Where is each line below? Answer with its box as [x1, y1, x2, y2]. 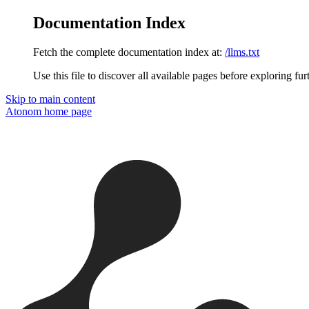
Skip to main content [6, 92, 95, 105]
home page [41, 105, 92, 117]
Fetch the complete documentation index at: [33, 46, 222, 58]
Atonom [6, 105, 41, 117]
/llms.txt [225, 46, 259, 58]
